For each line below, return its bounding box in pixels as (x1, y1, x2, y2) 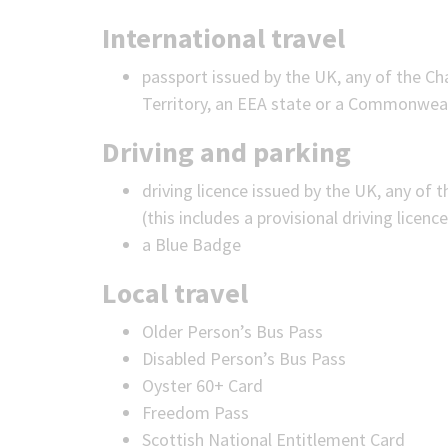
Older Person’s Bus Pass (142, 320, 323, 343)
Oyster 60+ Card (142, 374, 263, 397)
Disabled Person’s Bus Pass (142, 347, 346, 370)
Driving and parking (102, 134, 351, 170)
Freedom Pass (142, 401, 249, 424)
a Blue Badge (142, 233, 241, 256)
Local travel (102, 275, 248, 311)
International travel (102, 20, 345, 56)
